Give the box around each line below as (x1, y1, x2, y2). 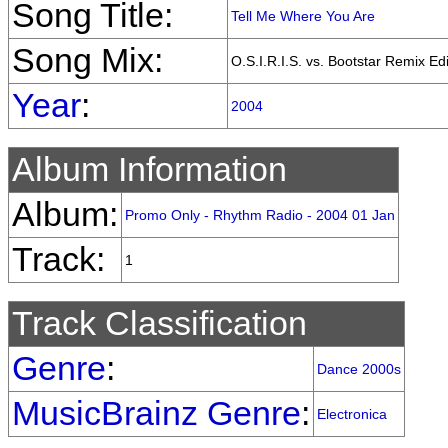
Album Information (12, 151, 287, 188)
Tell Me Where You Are (231, 8, 375, 24)
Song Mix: (12, 42, 163, 79)
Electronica (317, 406, 387, 422)
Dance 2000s (317, 361, 401, 377)
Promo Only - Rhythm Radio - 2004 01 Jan (125, 207, 395, 223)
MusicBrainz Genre (12, 395, 301, 432)
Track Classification (12, 305, 307, 342)
